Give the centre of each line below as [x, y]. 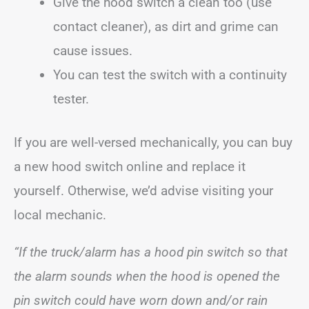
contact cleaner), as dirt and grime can [166, 26]
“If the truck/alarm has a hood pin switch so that [151, 252]
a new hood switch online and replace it [130, 167]
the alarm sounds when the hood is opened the [147, 276]
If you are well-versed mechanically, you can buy [153, 142]
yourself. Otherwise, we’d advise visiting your [143, 191]
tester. [71, 99]
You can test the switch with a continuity [170, 74]
